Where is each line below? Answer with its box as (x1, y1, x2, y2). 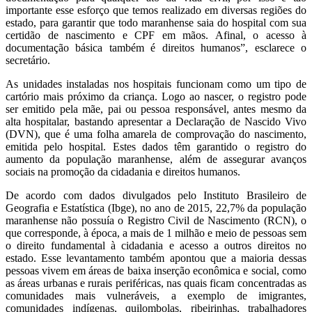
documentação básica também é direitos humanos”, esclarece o (6, 41, 306, 54)
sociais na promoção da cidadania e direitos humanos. (6, 165, 240, 178)
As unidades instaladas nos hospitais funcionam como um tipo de (6, 77, 306, 90)
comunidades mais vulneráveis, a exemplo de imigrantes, (6, 289, 306, 302)
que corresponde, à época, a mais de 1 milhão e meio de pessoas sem (6, 226, 306, 239)
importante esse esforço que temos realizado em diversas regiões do (6, 3, 306, 16)
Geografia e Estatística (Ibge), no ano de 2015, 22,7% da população (6, 201, 306, 214)
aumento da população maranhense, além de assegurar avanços (6, 153, 306, 165)
